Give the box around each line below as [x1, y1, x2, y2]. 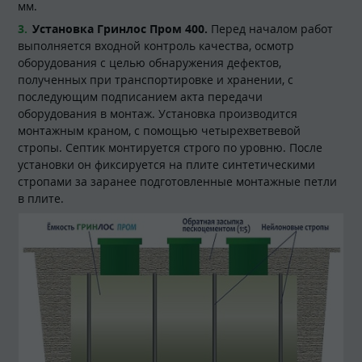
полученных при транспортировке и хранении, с [18, 72, 293, 88]
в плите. [18, 191, 64, 207]
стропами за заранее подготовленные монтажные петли [18, 174, 337, 190]
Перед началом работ [211, 21, 333, 37]
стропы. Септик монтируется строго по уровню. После [18, 140, 322, 156]
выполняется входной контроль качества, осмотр [18, 38, 294, 54]
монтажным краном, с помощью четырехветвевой [18, 123, 301, 139]
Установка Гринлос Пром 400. [32, 21, 211, 37]
